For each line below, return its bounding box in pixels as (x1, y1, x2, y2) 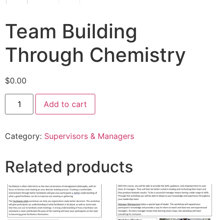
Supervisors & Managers (44, 131, 134, 141)
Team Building (5, 19, 137, 44)
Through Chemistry (5, 43, 186, 67)
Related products (5, 157, 133, 176)
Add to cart (44, 99, 87, 109)
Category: (5, 131, 44, 141)
